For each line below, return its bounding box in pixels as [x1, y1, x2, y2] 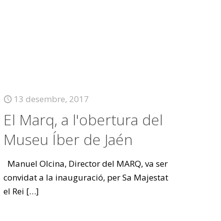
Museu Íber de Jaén [3, 129, 133, 149]
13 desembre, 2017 [14, 93, 89, 105]
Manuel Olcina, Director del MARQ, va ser [3, 158, 168, 169]
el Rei [3, 185, 25, 197]
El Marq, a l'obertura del [3, 110, 163, 130]
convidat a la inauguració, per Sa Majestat [3, 172, 169, 183]
